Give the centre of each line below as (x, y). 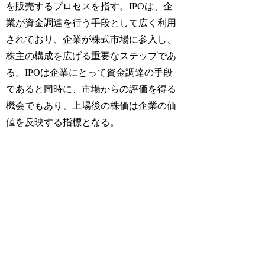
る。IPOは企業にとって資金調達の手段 (90, 72)
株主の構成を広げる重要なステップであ (91, 56)
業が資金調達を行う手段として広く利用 (91, 22)
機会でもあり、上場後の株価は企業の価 (91, 105)
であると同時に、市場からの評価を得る (91, 89)
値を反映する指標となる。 (63, 122)
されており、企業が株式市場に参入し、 (91, 39)
